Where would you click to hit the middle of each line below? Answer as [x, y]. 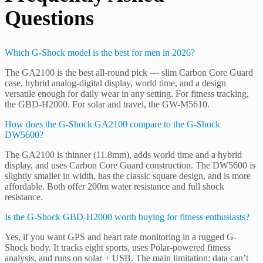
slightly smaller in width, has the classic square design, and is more [128, 176]
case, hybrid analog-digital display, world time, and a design [115, 83]
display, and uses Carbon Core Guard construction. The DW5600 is [130, 165]
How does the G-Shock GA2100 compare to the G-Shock [112, 124]
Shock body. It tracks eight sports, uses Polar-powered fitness [118, 247]
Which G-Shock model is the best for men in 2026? [100, 52]
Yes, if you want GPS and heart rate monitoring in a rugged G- [121, 237]
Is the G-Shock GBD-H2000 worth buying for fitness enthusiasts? [127, 217]
